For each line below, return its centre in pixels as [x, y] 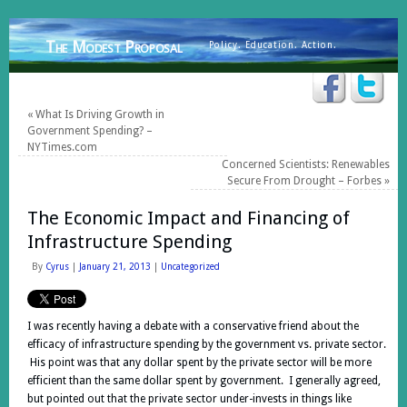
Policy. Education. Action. [273, 45]
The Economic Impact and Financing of [189, 218]
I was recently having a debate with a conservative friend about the [193, 326]
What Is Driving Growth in [99, 114]
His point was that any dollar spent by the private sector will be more [199, 362]
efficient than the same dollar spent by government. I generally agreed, [204, 381]
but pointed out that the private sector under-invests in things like [189, 399]
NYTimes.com [62, 147]
